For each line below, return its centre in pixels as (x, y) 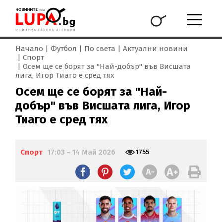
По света (100, 49)
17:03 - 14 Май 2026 (82, 152)
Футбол (64, 49)
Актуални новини (156, 49)
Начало (29, 49)
